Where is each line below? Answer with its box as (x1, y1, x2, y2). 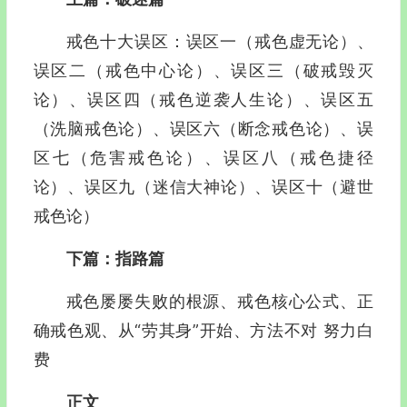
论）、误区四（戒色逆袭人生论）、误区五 (33, 90, 373, 109)
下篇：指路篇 (65, 249, 164, 268)
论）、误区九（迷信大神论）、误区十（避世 (33, 177, 373, 196)
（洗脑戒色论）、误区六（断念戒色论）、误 (33, 119, 373, 138)
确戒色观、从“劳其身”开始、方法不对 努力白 (33, 321, 373, 340)
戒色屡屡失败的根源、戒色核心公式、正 (65, 292, 373, 311)
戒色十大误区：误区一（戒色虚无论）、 (65, 32, 373, 51)
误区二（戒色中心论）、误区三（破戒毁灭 (33, 61, 373, 80)
